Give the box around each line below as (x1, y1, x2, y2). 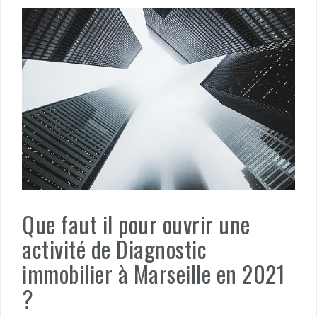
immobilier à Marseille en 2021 (22, 257, 285, 291)
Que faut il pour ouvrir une (22, 207, 250, 241)
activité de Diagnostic (22, 232, 207, 266)
